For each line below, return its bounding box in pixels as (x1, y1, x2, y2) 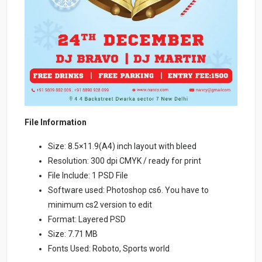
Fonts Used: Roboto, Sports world (48, 244, 170, 254)
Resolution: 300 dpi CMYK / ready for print (48, 156, 202, 166)
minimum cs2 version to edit (48, 200, 153, 210)
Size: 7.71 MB (48, 229, 98, 239)
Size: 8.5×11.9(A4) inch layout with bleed (48, 142, 197, 151)
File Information (25, 118, 87, 127)
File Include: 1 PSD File (48, 171, 129, 181)
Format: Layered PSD (48, 215, 126, 225)
